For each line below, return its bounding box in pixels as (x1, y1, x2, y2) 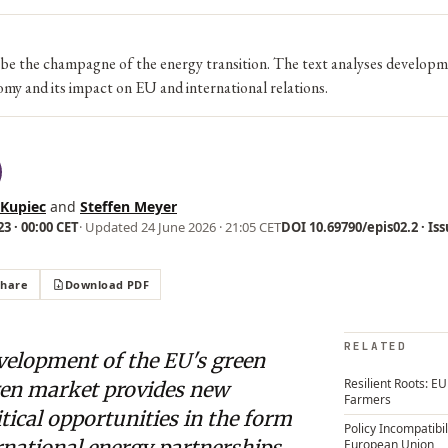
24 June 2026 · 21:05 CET (141, 218, 281, 236)
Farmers (344, 391, 391, 408)
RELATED (344, 339, 407, 353)
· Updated (79, 218, 141, 236)
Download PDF (64, 277, 150, 292)
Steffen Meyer (80, 197, 177, 216)
